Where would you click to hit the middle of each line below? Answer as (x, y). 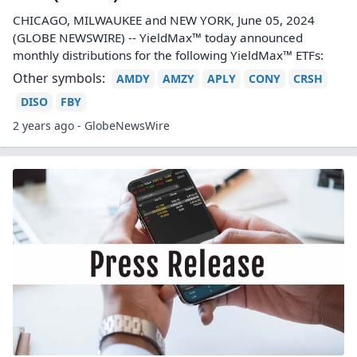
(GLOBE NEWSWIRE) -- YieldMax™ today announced (158, 37)
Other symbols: (59, 78)
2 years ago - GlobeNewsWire (91, 126)
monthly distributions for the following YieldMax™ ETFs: (168, 55)
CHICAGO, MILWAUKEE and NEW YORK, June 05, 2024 (164, 20)
